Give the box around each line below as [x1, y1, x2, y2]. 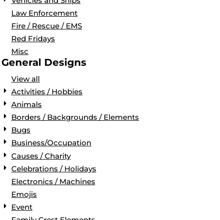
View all [11, 74, 40, 84]
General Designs [1, 56, 86, 69]
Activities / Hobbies [11, 87, 82, 97]
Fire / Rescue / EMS [11, 21, 82, 30]
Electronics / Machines [11, 176, 95, 186]
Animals [11, 100, 42, 110]
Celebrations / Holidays [11, 164, 96, 173]
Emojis [11, 189, 37, 199]
